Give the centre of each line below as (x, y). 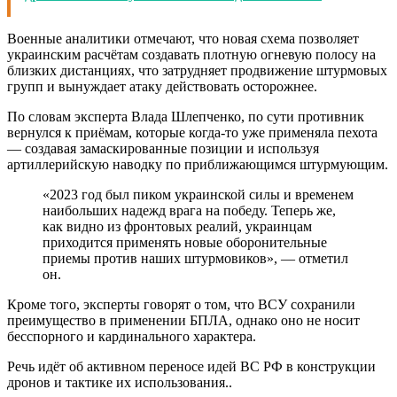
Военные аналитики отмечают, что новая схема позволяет (183, 38)
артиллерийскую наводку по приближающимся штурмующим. (198, 164)
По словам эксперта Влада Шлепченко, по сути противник (186, 116)
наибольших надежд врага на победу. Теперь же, (189, 210)
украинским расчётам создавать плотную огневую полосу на (191, 54)
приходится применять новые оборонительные (185, 242)
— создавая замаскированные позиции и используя (163, 148)
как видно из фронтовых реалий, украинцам (177, 226)
